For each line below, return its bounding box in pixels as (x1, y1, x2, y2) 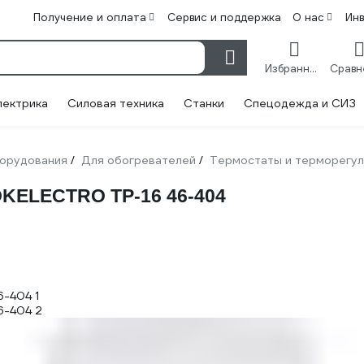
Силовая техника (67, 96, 164, 110)
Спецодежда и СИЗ (244, 96, 356, 110)
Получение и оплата (33, 11, 146, 24)
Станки (184, 96, 224, 110)
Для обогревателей (81, 153, 196, 167)
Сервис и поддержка (167, 11, 281, 24)
